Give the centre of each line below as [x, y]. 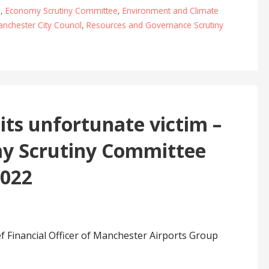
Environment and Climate [170, 10]
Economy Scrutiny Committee [61, 10]
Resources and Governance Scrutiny [155, 25]
